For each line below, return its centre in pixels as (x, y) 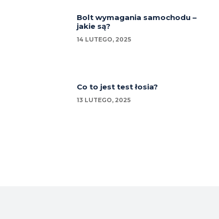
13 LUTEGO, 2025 (104, 100)
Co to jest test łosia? (118, 87)
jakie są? (94, 26)
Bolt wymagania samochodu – (137, 17)
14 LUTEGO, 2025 (104, 39)
